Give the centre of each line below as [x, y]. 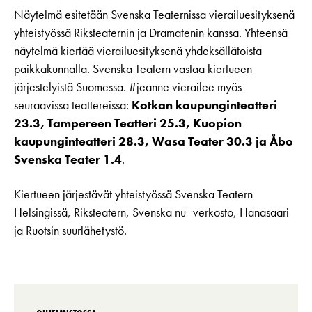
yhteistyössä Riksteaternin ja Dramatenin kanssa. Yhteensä [151, 33]
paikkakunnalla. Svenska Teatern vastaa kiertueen [133, 69]
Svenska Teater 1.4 [68, 160]
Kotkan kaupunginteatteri [204, 106]
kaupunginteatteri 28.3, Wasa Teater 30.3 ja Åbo [154, 142]
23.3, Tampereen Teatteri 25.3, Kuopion [128, 124]
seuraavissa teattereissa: [73, 106]
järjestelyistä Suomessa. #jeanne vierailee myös [128, 87]
